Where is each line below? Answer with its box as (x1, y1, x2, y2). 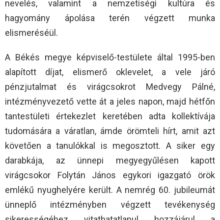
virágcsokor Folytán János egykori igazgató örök (5, 169, 215, 180)
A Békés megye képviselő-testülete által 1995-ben (5, 52, 215, 62)
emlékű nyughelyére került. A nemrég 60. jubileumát (5, 184, 215, 195)
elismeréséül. (5, 27, 58, 38)
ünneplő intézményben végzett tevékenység (5, 199, 215, 210)
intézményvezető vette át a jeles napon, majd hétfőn (5, 96, 215, 107)
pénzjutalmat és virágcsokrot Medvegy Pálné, (5, 81, 215, 92)
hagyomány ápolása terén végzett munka (5, 12, 215, 23)
